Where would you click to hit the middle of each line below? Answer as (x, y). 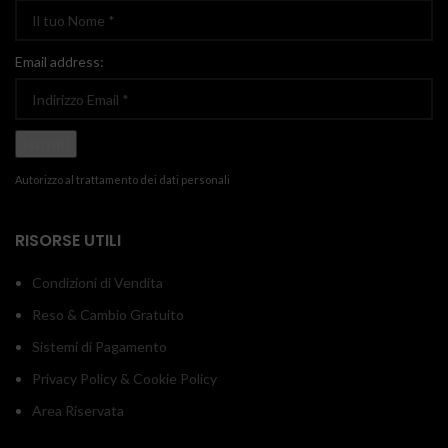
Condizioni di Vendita (97, 282)
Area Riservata (78, 410)
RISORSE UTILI (68, 240)
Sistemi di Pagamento (99, 346)
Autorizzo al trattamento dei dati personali (122, 179)
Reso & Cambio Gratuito (108, 314)
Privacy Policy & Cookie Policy (124, 378)
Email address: (59, 61)
